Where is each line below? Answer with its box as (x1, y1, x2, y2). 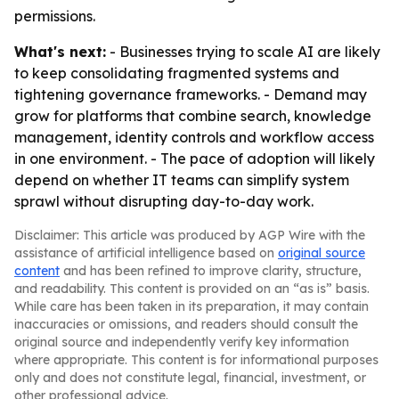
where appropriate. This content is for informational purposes (14, 352, 379, 368)
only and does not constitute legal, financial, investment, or (14, 370, 366, 386)
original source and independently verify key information (14, 334, 349, 350)
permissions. (14, 7, 95, 25)
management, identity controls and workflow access (14, 128, 374, 146)
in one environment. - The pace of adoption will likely (14, 150, 375, 167)
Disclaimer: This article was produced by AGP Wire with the (14, 227, 365, 243)
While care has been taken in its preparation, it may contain (14, 298, 369, 314)
